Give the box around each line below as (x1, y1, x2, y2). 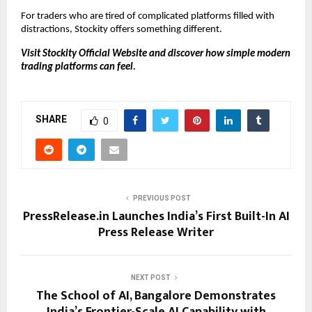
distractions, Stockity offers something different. (21, 24, 222, 35)
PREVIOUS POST (132, 194, 191, 202)
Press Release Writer (98, 221, 214, 243)
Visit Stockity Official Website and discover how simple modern (21, 48, 290, 59)
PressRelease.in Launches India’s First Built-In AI (22, 205, 290, 227)
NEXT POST (130, 273, 171, 281)
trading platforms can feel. (21, 61, 138, 72)
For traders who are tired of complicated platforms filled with (21, 10, 274, 22)
